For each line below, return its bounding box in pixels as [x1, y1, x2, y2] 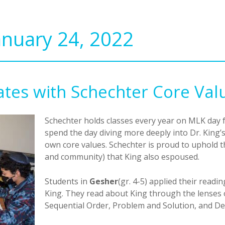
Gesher [89, 176, 118, 187]
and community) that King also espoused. [45, 151, 201, 162]
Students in [45, 176, 89, 187]
